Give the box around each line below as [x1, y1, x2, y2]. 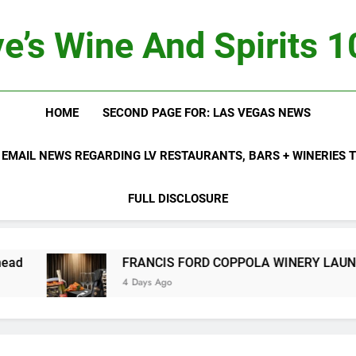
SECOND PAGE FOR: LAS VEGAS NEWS [102, 106, 311, 120]
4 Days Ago [19, 275, 70, 289]
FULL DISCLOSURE [127, 192, 228, 206]
